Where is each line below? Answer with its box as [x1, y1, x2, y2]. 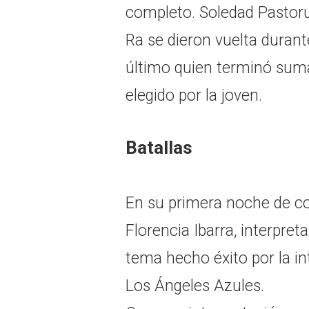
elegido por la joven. [126, 86, 262, 105]
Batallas [126, 137, 192, 158]
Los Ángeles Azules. [126, 276, 264, 295]
